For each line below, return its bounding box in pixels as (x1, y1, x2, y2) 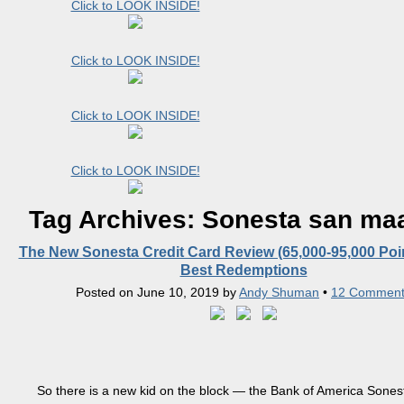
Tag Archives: (28, 206, 202, 234)
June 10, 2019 (137, 285, 219, 299)
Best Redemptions (179, 262, 308, 278)
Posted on (76, 285, 137, 299)
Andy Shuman (239, 285, 319, 299)
